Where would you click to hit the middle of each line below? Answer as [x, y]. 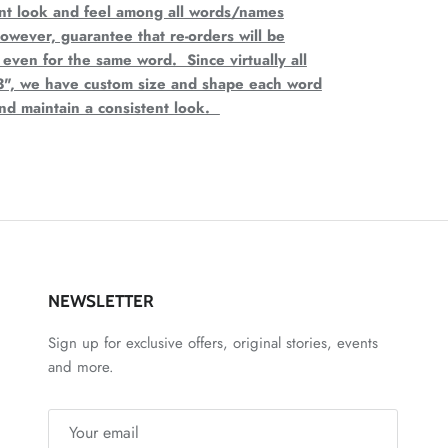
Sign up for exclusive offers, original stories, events [213, 343]
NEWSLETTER [101, 301]
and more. [81, 367]
